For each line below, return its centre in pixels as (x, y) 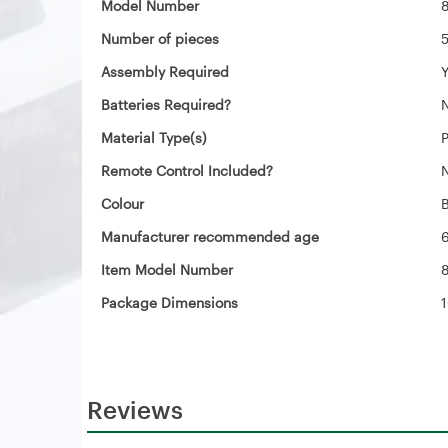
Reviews (135, 409)
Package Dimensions (169, 302)
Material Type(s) (154, 137)
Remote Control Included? (187, 170)
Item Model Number (167, 269)
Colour (122, 203)
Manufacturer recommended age (210, 236)
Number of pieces (160, 38)
